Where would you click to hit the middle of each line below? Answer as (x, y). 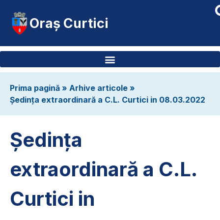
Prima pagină (35, 88)
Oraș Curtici (69, 23)
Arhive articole (98, 88)
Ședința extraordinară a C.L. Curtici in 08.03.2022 (108, 100)
